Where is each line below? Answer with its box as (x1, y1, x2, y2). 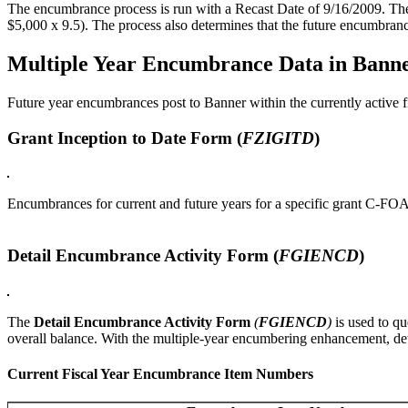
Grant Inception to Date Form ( (7, 127, 242, 148)
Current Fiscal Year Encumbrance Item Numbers (7, 366, 313, 382)
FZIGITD (242, 127, 314, 148)
